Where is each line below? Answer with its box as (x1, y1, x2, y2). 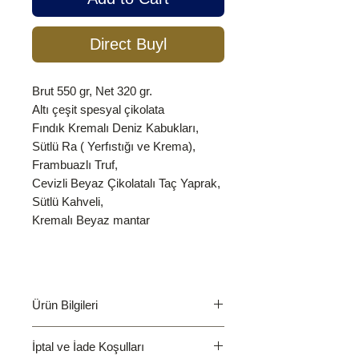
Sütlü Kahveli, (32, 195, 103, 209)
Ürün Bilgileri (32, 298, 98, 313)
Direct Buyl (90, 35, 167, 54)
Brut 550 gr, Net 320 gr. (32, 84, 152, 99)
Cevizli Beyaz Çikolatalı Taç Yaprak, (32, 176, 220, 191)
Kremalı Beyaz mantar (32, 213, 150, 228)
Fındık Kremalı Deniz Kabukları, (32, 121, 199, 135)
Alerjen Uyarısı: (32, 328, 113, 342)
